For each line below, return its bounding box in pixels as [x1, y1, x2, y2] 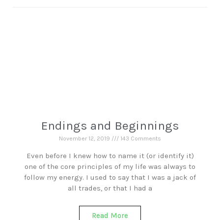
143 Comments [119, 135, 161, 142]
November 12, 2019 [59, 135, 111, 142]
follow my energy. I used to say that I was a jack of [24, 173, 196, 182]
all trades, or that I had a [68, 184, 152, 192]
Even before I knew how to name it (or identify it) [26, 151, 194, 160]
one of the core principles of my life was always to [25, 162, 195, 171]
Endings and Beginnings [41, 118, 179, 133]
